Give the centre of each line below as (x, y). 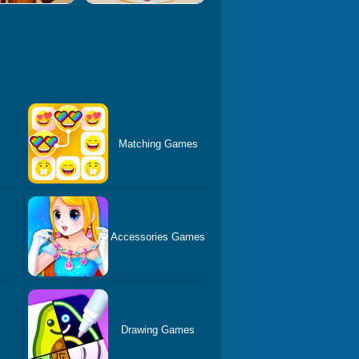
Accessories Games (158, 236)
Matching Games (158, 143)
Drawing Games (158, 329)
